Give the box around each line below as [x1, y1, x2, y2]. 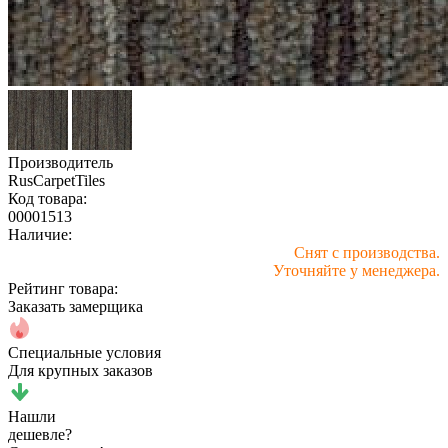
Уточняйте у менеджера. [273, 261, 440, 279]
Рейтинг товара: [8, 279, 118, 297]
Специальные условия [8, 343, 161, 361]
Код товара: [8, 189, 87, 207]
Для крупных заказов [8, 361, 153, 379]
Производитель [8, 153, 113, 171]
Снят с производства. [294, 243, 440, 261]
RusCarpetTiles [8, 171, 105, 189]
